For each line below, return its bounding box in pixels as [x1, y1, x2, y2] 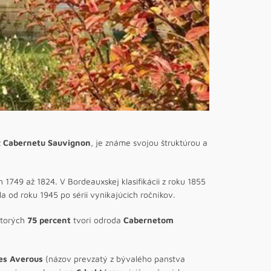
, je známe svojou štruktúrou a [91, 137, 207, 148]
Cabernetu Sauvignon [3, 137, 91, 148]
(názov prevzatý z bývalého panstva [43, 253, 185, 264]
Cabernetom [123, 214, 174, 225]
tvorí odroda [71, 214, 123, 225]
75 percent [27, 214, 71, 225]
